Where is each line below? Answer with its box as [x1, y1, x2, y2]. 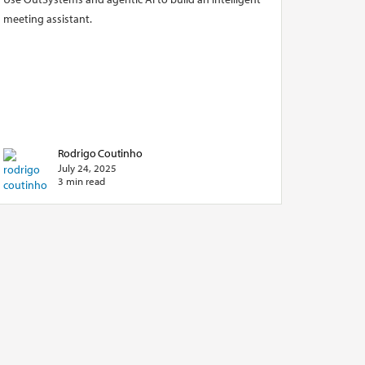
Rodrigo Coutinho [57, 145, 143, 161]
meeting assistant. [2, 11, 92, 27]
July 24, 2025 [57, 161, 117, 175]
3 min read [57, 174, 105, 188]
